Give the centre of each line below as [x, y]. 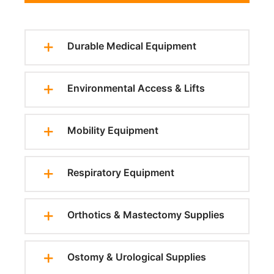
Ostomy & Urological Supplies [137, 257]
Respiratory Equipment [121, 173]
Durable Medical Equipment [132, 46]
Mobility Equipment [113, 131]
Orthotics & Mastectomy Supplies [146, 215]
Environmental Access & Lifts [136, 88]
